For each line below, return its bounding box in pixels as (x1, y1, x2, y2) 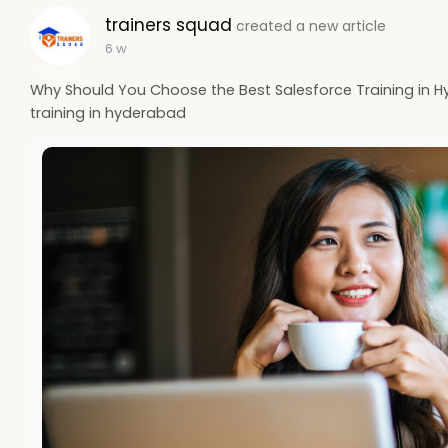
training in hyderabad (30, 102, 186, 123)
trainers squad (105, 12, 232, 37)
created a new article (236, 15, 386, 36)
